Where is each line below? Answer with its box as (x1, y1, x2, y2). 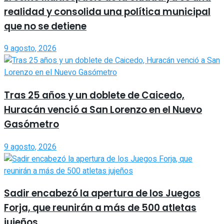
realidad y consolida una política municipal (4, 4, 210, 18)
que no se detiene (4, 19, 86, 33)
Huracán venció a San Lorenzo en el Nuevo (4, 103, 202, 117)
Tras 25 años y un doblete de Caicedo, (4, 88, 184, 102)
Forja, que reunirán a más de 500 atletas (4, 201, 196, 215)
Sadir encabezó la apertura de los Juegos (4, 186, 200, 200)
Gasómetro (4, 117, 59, 131)
